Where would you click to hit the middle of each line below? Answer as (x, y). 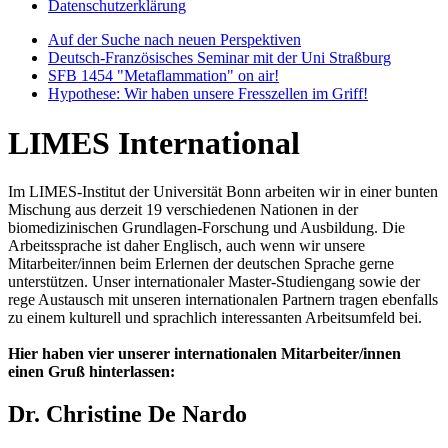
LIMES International (154, 142)
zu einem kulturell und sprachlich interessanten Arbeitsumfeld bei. (215, 318)
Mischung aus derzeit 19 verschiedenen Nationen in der (183, 210)
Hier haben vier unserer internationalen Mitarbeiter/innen (204, 354)
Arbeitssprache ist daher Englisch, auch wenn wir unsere (186, 246)
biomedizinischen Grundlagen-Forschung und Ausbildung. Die (206, 228)
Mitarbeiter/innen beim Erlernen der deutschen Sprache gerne (201, 264)
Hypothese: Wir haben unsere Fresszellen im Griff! (208, 94)
